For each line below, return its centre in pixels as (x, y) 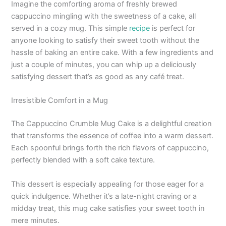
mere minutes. (36, 220)
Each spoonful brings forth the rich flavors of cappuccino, (110, 148)
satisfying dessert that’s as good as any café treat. (98, 77)
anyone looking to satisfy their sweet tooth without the (105, 41)
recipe (140, 29)
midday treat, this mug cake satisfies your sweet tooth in (108, 208)
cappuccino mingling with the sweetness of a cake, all (104, 16)
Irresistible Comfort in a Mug (60, 101)
